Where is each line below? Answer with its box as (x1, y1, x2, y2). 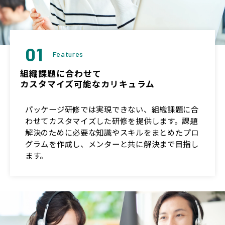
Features (53, 50, 84, 59)
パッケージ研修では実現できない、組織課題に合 (25, 103, 199, 115)
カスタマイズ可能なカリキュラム (20, 78, 155, 90)
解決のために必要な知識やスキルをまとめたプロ (25, 126, 199, 138)
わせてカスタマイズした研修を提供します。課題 (25, 115, 198, 126)
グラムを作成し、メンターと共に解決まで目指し (25, 138, 199, 149)
